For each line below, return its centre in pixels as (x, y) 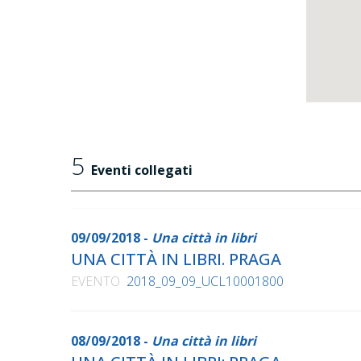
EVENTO (95, 282)
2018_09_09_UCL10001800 (205, 282)
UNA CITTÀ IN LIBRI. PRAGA (176, 259)
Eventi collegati (142, 170)
